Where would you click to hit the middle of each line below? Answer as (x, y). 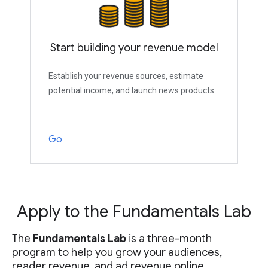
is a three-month (169, 239)
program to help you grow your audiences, (117, 253)
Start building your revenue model (134, 48)
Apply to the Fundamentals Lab (134, 212)
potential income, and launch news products (131, 91)
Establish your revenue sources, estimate (126, 76)
